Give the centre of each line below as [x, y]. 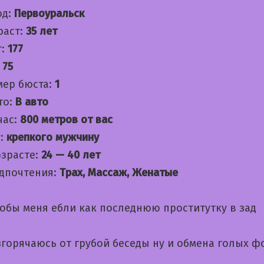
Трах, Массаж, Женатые [119, 172]
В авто [32, 102]
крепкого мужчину [53, 137]
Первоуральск [49, 13]
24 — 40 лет [71, 155]
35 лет [42, 31]
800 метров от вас [66, 119]
